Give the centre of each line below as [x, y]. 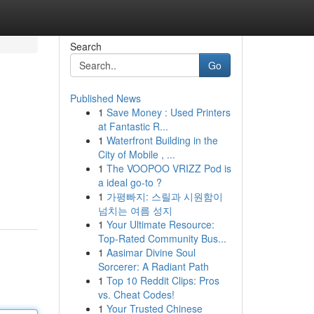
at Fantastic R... [133, 126]
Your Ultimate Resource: [160, 224]
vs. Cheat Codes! [136, 294]
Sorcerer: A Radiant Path [153, 266]
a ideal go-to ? [130, 182]
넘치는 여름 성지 [135, 210]
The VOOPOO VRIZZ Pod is [169, 168]
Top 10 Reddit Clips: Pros [163, 280]
